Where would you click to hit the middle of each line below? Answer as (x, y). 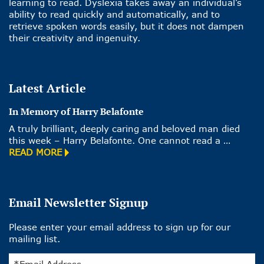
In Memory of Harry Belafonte (76, 112)
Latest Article (47, 88)
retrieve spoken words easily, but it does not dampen (126, 26)
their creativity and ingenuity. (75, 38)
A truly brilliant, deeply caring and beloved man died (124, 129)
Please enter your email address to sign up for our (120, 227)
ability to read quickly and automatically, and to (114, 14)
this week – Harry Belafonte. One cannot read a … (120, 141)
